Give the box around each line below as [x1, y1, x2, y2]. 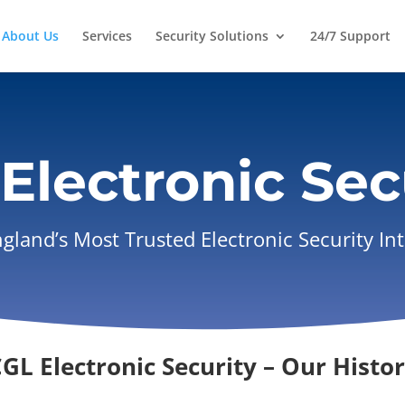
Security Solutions [155, 27, 268, 44]
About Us [2, 27, 59, 44]
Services [82, 27, 132, 44]
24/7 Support [310, 27, 391, 44]
